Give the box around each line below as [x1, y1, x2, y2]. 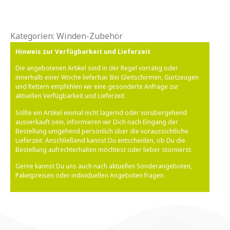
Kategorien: [10, 30, 56, 42]
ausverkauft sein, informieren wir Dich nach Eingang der [15, 117, 178, 126]
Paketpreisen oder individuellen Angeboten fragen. [15, 170, 165, 180]
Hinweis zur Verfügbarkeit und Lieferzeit [15, 47, 150, 56]
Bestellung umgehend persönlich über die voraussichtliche [15, 126, 188, 136]
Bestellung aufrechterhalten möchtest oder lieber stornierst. [15, 145, 193, 154]
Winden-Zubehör [56, 30, 123, 42]
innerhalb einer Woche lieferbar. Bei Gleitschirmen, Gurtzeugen [15, 73, 199, 82]
